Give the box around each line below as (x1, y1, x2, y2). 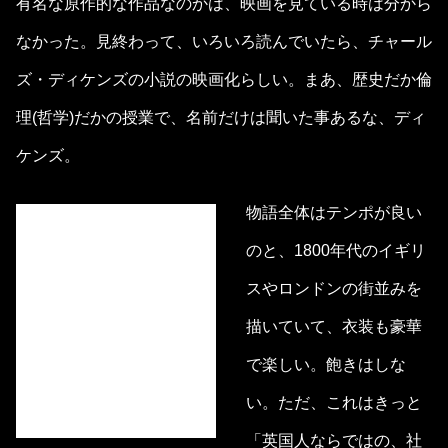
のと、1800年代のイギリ (246, 242, 426, 260)
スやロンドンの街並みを (246, 280, 422, 298)
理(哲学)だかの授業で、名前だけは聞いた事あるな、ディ (16, 108, 426, 126)
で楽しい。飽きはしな (246, 356, 406, 374)
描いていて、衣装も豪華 (246, 318, 422, 336)
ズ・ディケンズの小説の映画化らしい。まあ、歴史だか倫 (16, 70, 432, 88)
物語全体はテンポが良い (246, 204, 422, 222)
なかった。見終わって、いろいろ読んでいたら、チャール (16, 32, 432, 50)
